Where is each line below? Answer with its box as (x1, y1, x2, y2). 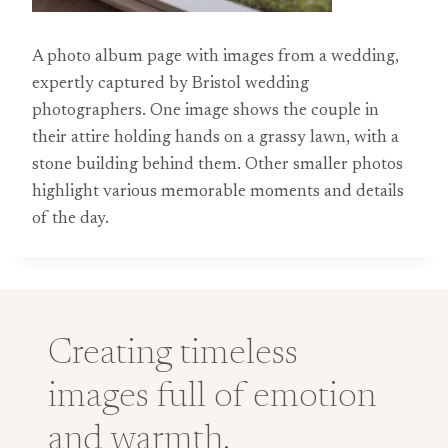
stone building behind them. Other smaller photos (32, 157, 403, 174)
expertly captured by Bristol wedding (32, 76, 309, 93)
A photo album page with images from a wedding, (32, 49, 399, 66)
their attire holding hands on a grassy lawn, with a (32, 130, 399, 147)
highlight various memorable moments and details (32, 184, 404, 201)
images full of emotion (48, 380, 376, 416)
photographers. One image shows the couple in (32, 103, 379, 120)
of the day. (32, 211, 109, 228)
